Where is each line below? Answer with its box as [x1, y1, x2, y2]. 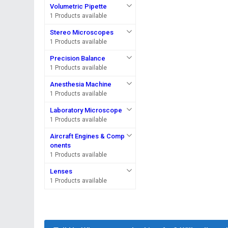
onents [50, 141, 71, 149]
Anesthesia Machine [50, 80, 112, 88]
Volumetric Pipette [50, 3, 107, 10]
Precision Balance [50, 54, 106, 62]
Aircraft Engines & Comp [50, 132, 125, 140]
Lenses [50, 167, 73, 175]
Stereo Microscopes [50, 28, 114, 36]
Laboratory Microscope [50, 106, 123, 114]
